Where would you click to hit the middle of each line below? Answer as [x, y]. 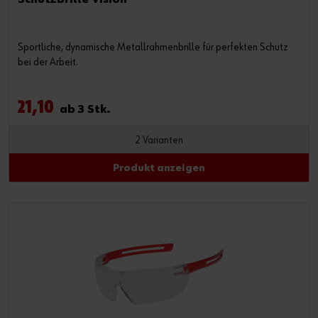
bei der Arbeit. [48, 62]
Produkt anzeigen [159, 168]
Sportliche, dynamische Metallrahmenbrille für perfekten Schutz [153, 48]
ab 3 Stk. [85, 110]
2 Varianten [159, 141]
